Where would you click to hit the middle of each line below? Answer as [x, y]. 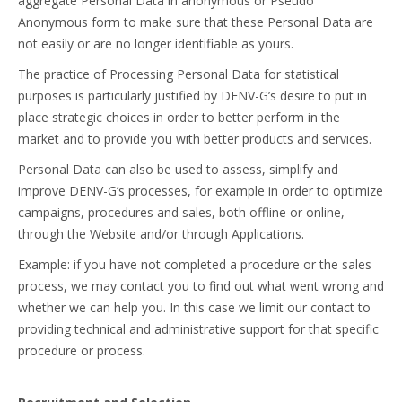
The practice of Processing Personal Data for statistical [179, 74]
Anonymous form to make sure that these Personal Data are [196, 22]
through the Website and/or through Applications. [161, 234]
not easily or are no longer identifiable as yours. [156, 44]
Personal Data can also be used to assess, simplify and [178, 169]
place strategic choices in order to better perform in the [179, 117]
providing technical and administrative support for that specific [198, 329]
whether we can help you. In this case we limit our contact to [194, 307]
